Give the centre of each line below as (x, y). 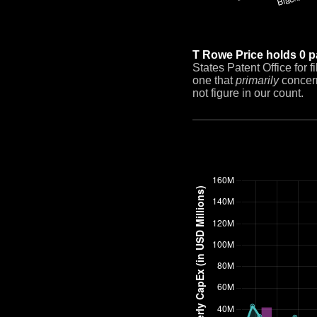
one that (214, 81)
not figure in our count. (248, 93)
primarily (257, 81)
